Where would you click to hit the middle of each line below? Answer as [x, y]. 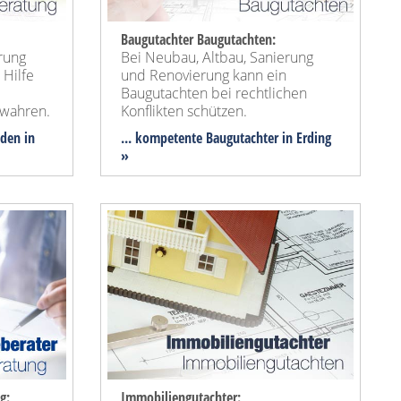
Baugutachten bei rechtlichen [214, 94]
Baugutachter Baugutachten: [198, 40]
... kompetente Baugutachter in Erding [226, 138]
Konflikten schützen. [184, 111]
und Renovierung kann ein [204, 76]
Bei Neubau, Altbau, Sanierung [217, 58]
